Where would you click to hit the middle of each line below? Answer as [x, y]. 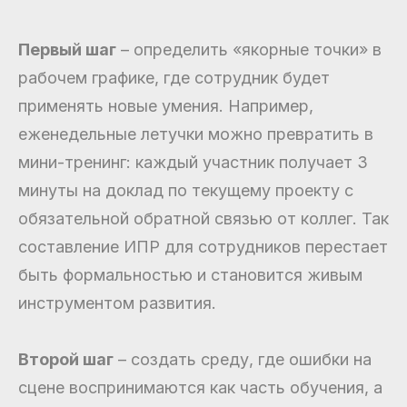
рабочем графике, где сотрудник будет [174, 78]
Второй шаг [66, 360]
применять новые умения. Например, [166, 106]
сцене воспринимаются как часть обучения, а [200, 388]
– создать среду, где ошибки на [243, 360]
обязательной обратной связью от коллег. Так [203, 219]
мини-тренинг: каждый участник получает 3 [193, 163]
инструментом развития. [117, 303]
